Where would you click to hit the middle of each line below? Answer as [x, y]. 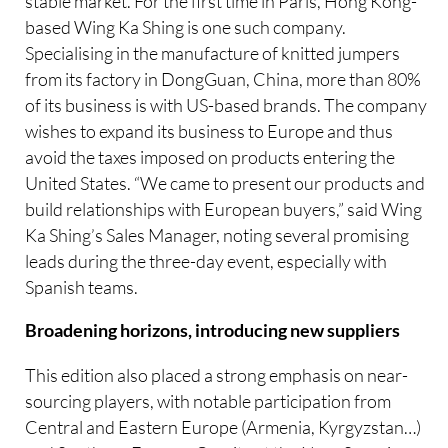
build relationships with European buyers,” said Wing [224, 208]
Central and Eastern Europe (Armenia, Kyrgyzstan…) [223, 426]
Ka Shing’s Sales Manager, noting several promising [217, 234]
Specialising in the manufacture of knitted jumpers [213, 52]
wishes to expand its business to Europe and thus [209, 130]
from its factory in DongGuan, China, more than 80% [223, 78]
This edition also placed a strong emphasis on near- [217, 374]
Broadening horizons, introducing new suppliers [213, 331]
